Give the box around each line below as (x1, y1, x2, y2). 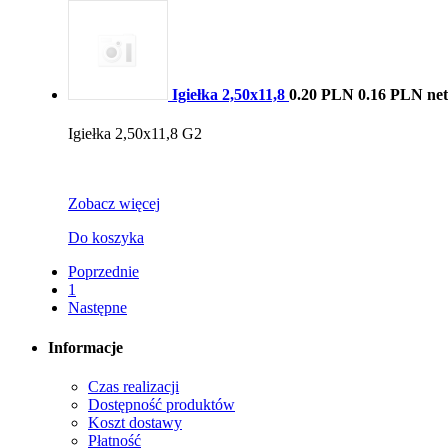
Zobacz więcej (68, 195, 160, 213)
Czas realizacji (88, 377, 179, 395)
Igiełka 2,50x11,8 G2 (68, 125, 202, 143)
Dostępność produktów (88, 395, 235, 413)
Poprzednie (68, 263, 139, 281)
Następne (68, 299, 127, 317)
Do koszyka (68, 229, 144, 247)
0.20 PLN (289, 86, 354, 104)
